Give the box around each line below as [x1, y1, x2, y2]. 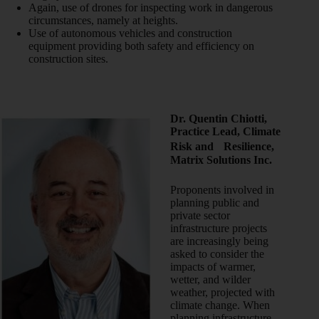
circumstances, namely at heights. [28, 14, 178, 26]
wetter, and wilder [170, 273, 251, 286]
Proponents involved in [170, 183, 274, 196]
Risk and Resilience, [170, 140, 274, 152]
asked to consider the [170, 247, 264, 260]
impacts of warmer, [170, 260, 256, 273]
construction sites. [28, 52, 108, 65]
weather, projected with [170, 286, 275, 298]
